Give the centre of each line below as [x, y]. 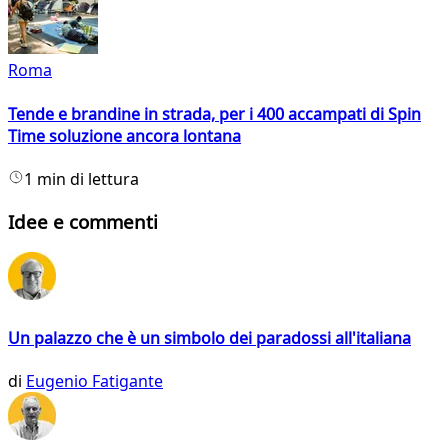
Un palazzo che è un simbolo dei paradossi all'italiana [209, 337]
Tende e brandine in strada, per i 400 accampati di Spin [214, 113]
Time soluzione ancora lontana [124, 135]
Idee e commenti [83, 221]
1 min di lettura [81, 178]
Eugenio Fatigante [94, 380]
